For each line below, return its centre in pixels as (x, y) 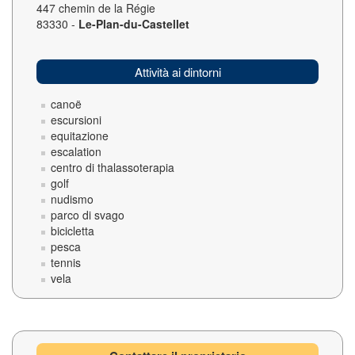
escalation (76, 151)
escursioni (76, 120)
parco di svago (88, 215)
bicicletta (73, 231)
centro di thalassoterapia (113, 167)
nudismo (72, 199)
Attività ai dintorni (177, 72)
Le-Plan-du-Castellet (134, 24)
